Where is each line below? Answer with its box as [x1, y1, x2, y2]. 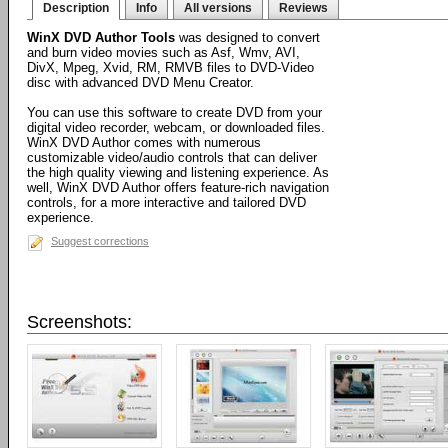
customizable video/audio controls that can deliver [27, 150, 317, 165]
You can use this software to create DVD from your [27, 105, 322, 120]
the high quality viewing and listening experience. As [27, 165, 329, 180]
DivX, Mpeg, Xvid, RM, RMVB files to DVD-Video [27, 60, 314, 75]
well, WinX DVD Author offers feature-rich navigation [27, 180, 329, 195]
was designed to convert [175, 30, 320, 45]
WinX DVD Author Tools [27, 30, 175, 45]
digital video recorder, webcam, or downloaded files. [27, 120, 325, 135]
